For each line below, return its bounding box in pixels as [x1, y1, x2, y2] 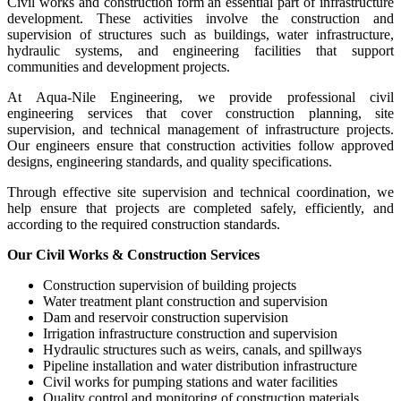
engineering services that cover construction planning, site [7, 106, 394, 122]
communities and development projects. [7, 59, 230, 75]
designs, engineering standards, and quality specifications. [7, 154, 332, 170]
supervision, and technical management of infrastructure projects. [7, 122, 394, 138]
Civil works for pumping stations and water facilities [43, 374, 337, 390]
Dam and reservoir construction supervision [43, 310, 288, 326]
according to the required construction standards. [7, 217, 280, 233]
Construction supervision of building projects [43, 277, 296, 294]
